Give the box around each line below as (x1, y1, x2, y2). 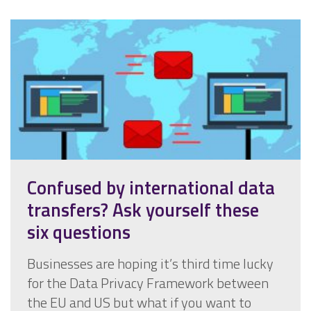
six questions (27, 217, 131, 246)
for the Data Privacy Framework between (27, 271, 269, 294)
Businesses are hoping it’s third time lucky (27, 252, 274, 274)
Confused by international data (27, 173, 275, 201)
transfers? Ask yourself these (27, 195, 259, 224)
